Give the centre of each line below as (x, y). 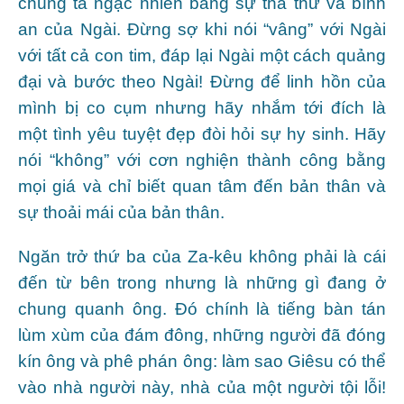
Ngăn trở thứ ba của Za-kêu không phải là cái (202, 256)
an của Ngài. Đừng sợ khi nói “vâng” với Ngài (202, 29)
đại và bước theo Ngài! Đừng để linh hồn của (202, 81)
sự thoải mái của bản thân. (121, 212)
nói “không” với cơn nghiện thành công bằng (202, 160)
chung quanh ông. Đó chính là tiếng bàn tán (202, 308)
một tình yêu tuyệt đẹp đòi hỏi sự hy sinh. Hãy (202, 133)
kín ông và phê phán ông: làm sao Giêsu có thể (202, 361)
